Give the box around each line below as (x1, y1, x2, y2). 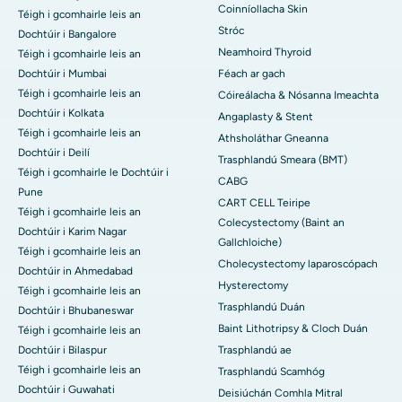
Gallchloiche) (218, 236, 282, 249)
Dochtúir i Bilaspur (18, 344, 107, 357)
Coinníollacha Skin (218, 3, 308, 16)
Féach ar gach (218, 67, 285, 81)
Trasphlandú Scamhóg (218, 365, 325, 379)
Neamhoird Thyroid (218, 46, 311, 59)
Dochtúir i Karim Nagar (18, 225, 127, 239)
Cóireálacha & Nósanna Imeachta (218, 89, 379, 102)
